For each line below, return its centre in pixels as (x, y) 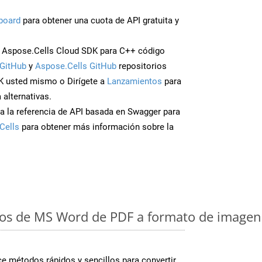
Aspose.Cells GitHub (76, 66)
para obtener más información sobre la (96, 127)
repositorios (142, 66)
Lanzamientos (135, 81)
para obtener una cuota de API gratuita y (100, 20)
